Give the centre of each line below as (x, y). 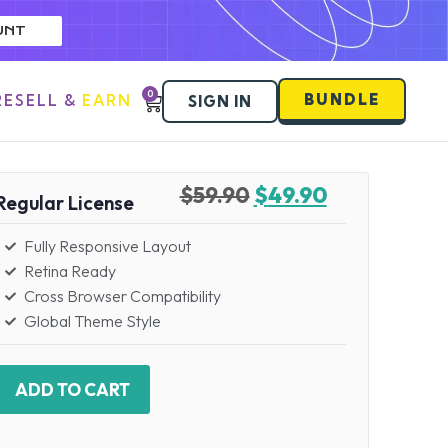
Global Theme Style (92, 321)
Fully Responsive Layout (107, 246)
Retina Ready (69, 271)
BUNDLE (342, 99)
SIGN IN (220, 101)
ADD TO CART (73, 390)
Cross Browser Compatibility (122, 296)
